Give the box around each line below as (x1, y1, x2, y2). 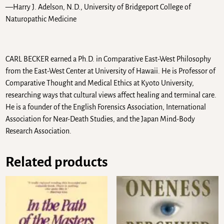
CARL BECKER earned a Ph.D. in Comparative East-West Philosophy (5, 55, 211, 63)
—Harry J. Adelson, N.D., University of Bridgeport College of (5, 3, 191, 11)
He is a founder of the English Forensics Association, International (5, 103, 206, 111)
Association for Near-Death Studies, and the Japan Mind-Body (5, 115, 195, 123)
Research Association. (5, 127, 72, 135)
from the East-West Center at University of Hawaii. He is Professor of (5, 67, 216, 75)
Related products (5, 154, 108, 170)
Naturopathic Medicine (5, 15, 77, 23)
